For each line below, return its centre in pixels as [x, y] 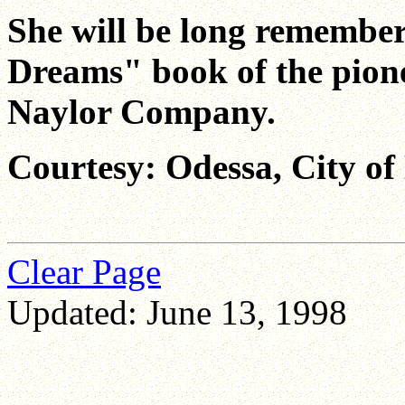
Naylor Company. [141, 112]
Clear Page [84, 272]
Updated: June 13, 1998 [177, 312]
